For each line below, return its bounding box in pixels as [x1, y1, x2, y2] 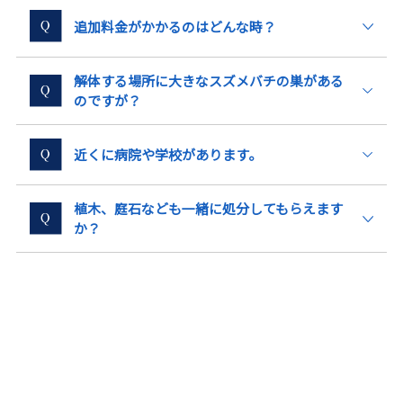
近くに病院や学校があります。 [74, 145, 263, 165]
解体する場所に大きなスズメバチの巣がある [74, 70, 345, 90]
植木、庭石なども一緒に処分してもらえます [74, 199, 344, 219]
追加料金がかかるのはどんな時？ [74, 16, 277, 36]
